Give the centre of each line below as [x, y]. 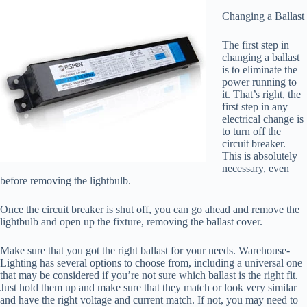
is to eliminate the [260, 70]
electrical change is [263, 119]
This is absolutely [260, 156]
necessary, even [256, 168]
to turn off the [251, 131]
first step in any [255, 107]
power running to [259, 82]
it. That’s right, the [261, 94]
